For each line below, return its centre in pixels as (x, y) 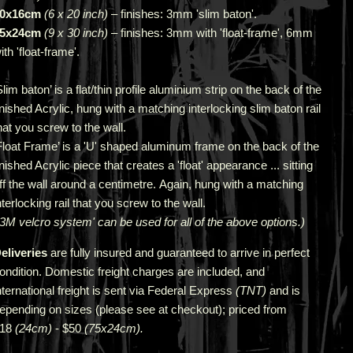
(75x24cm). (113, 328)
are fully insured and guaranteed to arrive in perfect (178, 253)
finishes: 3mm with (170, 33)
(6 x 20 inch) (74, 14)
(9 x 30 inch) (74, 33)
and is (283, 290)
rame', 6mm (281, 33)
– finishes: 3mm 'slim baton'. (182, 14)
